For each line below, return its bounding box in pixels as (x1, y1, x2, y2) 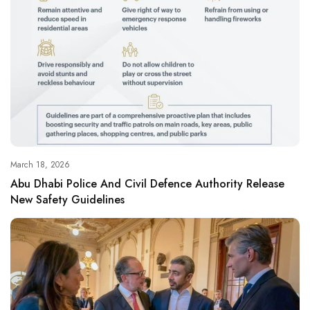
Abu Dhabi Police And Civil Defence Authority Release (10, 176, 284, 192)
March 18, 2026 (10, 158, 70, 172)
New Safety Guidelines (10, 192, 125, 208)
